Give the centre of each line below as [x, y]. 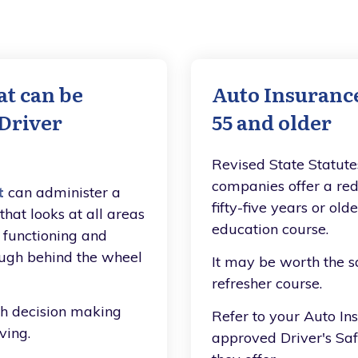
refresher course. [267, 283]
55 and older [272, 121]
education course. [270, 229]
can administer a [62, 192]
